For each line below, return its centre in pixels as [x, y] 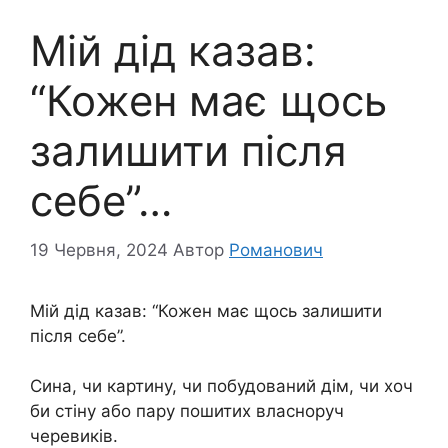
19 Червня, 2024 [99, 249]
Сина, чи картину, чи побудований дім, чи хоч [221, 386]
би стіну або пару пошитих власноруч [187, 411]
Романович [276, 249]
